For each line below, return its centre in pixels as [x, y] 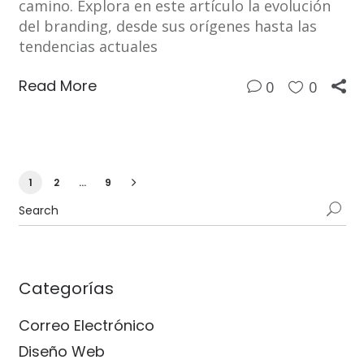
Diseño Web [61, 352]
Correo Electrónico [86, 326]
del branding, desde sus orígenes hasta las [167, 26]
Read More [57, 86]
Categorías [66, 289]
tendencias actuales [88, 47]
